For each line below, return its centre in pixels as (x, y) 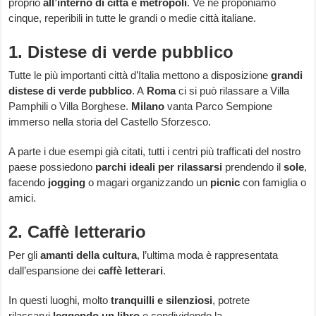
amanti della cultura (89, 255)
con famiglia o (273, 183)
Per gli (25, 255)
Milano (148, 107)
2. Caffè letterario (78, 232)
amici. (23, 198)
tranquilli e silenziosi (162, 300)
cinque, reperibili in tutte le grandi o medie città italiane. (133, 18)
